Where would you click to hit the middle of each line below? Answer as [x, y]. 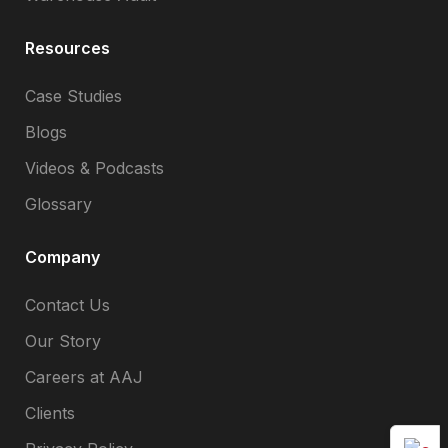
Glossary [58, 203]
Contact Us [67, 304]
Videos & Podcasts [94, 167]
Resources [67, 47]
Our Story [63, 340]
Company [62, 256]
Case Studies [73, 95]
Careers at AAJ [84, 376]
